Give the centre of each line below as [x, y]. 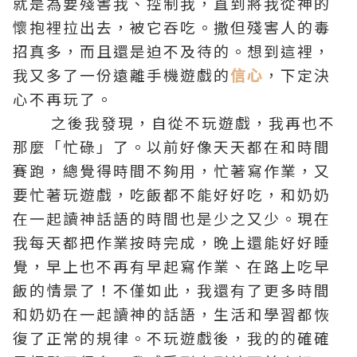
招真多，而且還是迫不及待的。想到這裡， [172, 51]
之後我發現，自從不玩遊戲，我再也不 [174, 122]
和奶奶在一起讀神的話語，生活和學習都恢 [172, 314]
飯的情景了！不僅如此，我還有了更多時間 [172, 290]
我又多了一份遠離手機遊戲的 [122, 75]
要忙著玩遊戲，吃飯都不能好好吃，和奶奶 [172, 194]
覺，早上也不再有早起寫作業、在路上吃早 [172, 266]
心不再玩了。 [63, 98]
